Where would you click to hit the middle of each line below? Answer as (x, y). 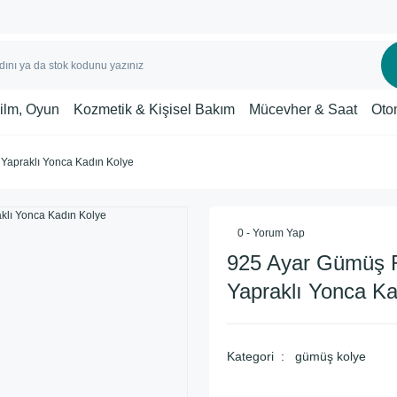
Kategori (250, 356)
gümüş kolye (330, 356)
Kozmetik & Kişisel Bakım (154, 109)
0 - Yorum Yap (271, 233)
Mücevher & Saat (303, 109)
